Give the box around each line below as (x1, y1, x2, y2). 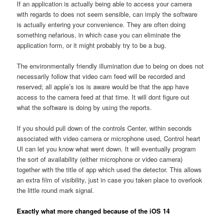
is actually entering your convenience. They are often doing (17, 19, 186, 29)
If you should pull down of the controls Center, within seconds (17, 123, 192, 133)
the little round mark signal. (17, 185, 95, 195)
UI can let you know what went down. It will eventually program (17, 144, 196, 153)
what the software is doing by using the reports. (17, 102, 152, 112)
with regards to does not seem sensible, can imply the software (17, 9, 198, 19)
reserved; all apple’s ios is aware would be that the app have (17, 81, 189, 91)
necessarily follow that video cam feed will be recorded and (17, 71, 185, 81)
